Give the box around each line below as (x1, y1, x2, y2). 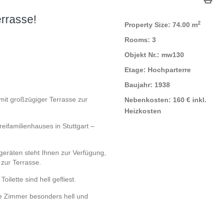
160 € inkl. (170, 96, 206, 104)
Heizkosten (124, 107, 161, 115)
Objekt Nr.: (124, 51, 159, 59)
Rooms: (124, 36, 150, 44)
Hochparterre (145, 66, 191, 74)
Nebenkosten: (124, 96, 171, 104)
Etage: (124, 66, 146, 74)
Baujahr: (124, 81, 153, 89)
